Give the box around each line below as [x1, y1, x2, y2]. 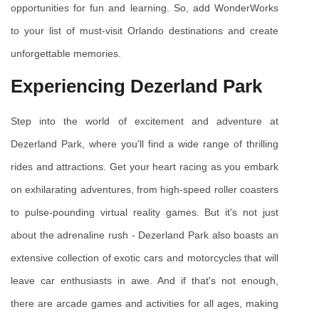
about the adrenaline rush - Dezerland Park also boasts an [11, 229, 278, 241]
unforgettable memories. [11, 48, 121, 60]
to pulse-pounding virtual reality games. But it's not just [11, 206, 278, 219]
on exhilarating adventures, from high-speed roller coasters [11, 184, 278, 196]
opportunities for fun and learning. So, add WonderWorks [11, 2, 278, 14]
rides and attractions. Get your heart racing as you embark [11, 161, 278, 173]
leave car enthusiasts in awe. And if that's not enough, [11, 275, 278, 287]
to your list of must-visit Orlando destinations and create [11, 25, 278, 37]
